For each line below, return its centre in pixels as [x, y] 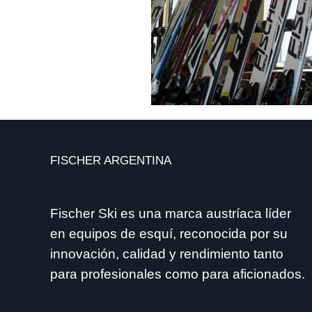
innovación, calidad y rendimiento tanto [167, 253]
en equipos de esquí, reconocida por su [169, 233]
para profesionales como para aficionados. [178, 274]
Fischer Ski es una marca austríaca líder [171, 213]
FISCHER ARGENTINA [111, 161]
